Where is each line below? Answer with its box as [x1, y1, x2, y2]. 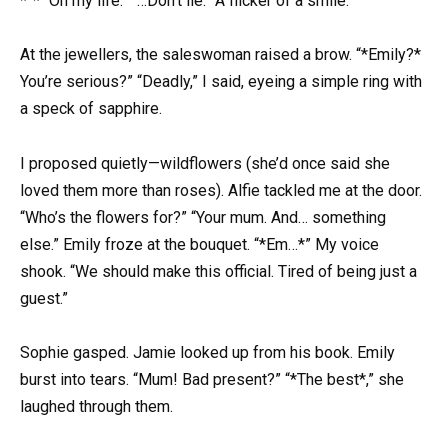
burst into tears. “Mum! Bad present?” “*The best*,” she [20, 369, 404, 389]
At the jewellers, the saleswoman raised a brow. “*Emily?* [20, 45, 421, 65]
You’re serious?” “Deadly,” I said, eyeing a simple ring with [20, 72, 422, 92]
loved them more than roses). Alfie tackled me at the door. [20, 180, 422, 200]
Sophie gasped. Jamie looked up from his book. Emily [20, 342, 395, 362]
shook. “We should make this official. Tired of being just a [20, 261, 417, 281]
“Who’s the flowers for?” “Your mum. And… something [20, 207, 386, 227]
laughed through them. [20, 396, 173, 416]
